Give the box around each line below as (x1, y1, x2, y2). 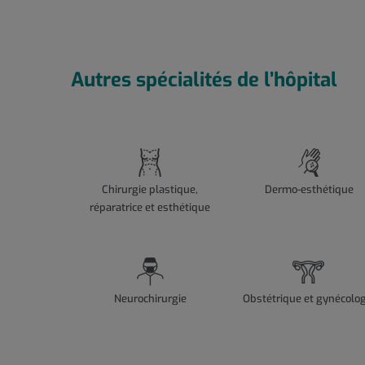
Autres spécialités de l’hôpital (71, 67, 337, 94)
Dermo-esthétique (264, 182, 354, 197)
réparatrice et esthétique (90, 200, 211, 215)
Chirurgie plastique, (102, 182, 199, 197)
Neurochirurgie (113, 292, 187, 306)
